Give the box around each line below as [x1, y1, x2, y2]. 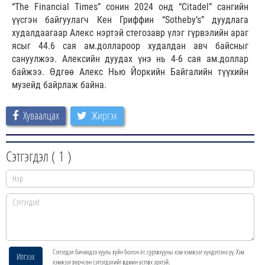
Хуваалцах [23, 108, 59, 123]
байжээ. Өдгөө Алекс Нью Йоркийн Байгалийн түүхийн [12, 66, 248, 78]
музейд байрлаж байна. [12, 79, 106, 91]
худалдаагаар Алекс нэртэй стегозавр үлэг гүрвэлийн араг [12, 27, 248, 39]
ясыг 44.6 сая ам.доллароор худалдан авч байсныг [12, 40, 248, 52]
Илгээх [17, 251, 35, 263]
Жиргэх [92, 108, 117, 123]
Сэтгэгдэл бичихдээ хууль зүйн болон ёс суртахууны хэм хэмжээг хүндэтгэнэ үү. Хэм [52, 247, 244, 257]
